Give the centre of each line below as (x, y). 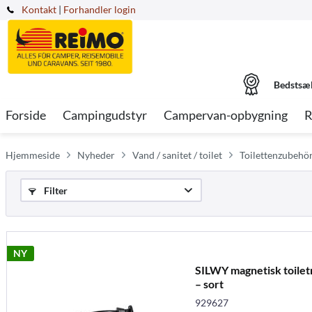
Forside (26, 115)
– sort (209, 283)
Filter (55, 190)
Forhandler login (100, 9)
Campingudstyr (105, 115)
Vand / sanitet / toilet (177, 155)
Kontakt (39, 9)
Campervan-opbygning (226, 115)
